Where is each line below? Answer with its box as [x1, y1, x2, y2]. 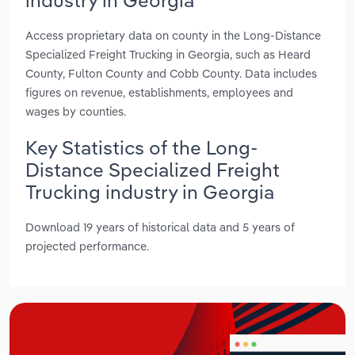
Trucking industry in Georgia [25, 179, 274, 204]
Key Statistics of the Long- [25, 135, 258, 159]
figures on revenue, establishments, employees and [25, 84, 293, 100]
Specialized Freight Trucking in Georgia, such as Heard [25, 46, 311, 62]
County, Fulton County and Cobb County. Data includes [25, 65, 317, 81]
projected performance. [25, 239, 149, 254]
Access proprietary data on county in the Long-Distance [25, 27, 321, 43]
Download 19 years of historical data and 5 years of [25, 219, 295, 235]
